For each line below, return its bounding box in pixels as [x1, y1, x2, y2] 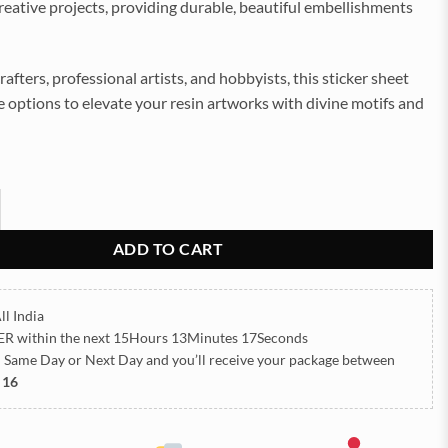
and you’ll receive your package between [143, 351, 395, 369]
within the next [14, 329, 113, 347]
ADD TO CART [112, 239, 224, 258]
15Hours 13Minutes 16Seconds [113, 329, 308, 347]
